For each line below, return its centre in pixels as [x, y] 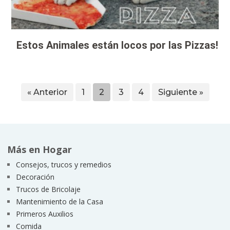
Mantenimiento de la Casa [59, 201]
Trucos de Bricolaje [48, 189]
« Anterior [47, 92]
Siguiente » [180, 92]
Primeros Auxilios [44, 214]
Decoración [35, 177]
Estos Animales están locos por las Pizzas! [118, 45]
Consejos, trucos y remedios [63, 164]
